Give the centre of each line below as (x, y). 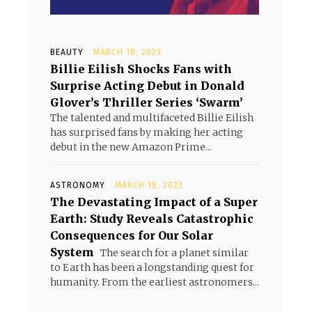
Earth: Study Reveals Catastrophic (152, 219)
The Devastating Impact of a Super (154, 202)
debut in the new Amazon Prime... (131, 147)
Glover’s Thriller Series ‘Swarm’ (147, 102)
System (72, 252)
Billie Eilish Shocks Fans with (141, 69)
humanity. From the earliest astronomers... (155, 282)
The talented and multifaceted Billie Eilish (152, 118)
